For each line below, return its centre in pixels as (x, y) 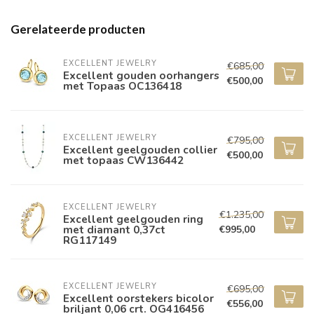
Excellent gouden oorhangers (141, 76)
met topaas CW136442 (123, 161)
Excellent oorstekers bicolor (138, 299)
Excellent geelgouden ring (133, 219)
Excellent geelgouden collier (140, 150)
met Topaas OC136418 (122, 86)
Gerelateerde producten (78, 29)
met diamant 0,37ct (114, 229)
